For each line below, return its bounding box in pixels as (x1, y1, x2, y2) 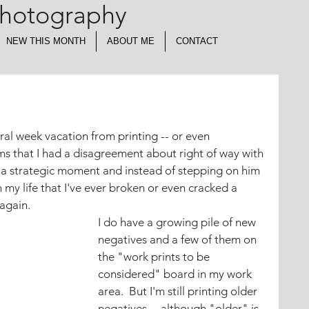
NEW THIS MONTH (6, 36, 86, 46)
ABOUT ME (107, 36, 154, 46)
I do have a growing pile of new (98, 215, 259, 229)
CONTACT (176, 36, 218, 46)
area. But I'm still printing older (98, 284, 260, 298)
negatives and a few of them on (98, 232, 259, 246)
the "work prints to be (98, 250, 212, 263)
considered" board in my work (98, 267, 255, 281)
